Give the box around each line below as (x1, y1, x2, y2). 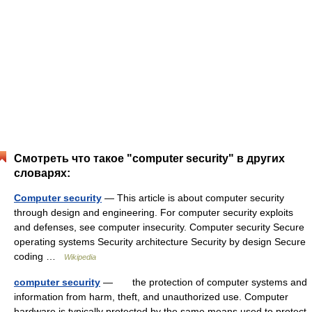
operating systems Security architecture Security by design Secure (14, 236, 306, 247)
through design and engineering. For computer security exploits (14, 207, 293, 218)
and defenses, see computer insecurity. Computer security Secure (14, 221, 304, 233)
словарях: (14, 167, 70, 179)
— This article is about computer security (102, 192, 284, 203)
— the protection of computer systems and (100, 276, 307, 288)
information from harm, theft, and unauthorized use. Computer (14, 291, 288, 302)
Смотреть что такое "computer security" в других (14, 153, 285, 164)
